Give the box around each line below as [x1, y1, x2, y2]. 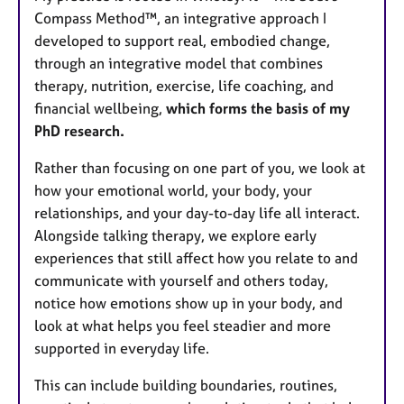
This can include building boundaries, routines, [34, 375, 337, 394]
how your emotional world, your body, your [34, 180, 312, 199]
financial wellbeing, [34, 98, 166, 117]
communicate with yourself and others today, [34, 271, 328, 289]
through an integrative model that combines [34, 53, 323, 72]
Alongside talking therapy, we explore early [34, 225, 317, 244]
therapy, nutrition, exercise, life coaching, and [34, 76, 334, 95]
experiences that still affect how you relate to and [34, 248, 358, 267]
